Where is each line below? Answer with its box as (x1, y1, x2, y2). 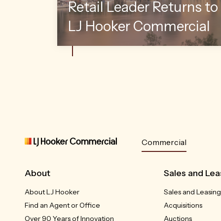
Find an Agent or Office (25, 200, 100, 210)
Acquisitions (163, 200, 202, 210)
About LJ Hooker (25, 187, 79, 196)
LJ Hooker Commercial (68, 17, 210, 35)
